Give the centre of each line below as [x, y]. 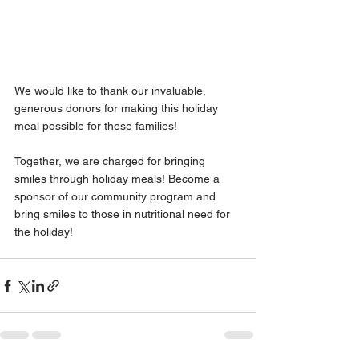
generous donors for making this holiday [118, 109]
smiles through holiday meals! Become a [119, 179]
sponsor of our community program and [117, 197]
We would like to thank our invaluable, [112, 91]
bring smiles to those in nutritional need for [124, 214]
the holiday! [44, 232]
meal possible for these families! [96, 126]
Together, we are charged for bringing [111, 161]
